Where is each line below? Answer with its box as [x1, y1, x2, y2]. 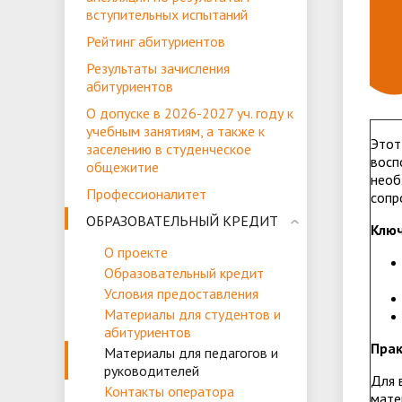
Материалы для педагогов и [104, 344, 278, 362]
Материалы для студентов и [104, 305, 281, 323]
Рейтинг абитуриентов [86, 32, 225, 50]
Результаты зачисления [86, 59, 230, 77]
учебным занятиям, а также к [86, 122, 265, 140]
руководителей [104, 362, 199, 380]
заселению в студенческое [86, 140, 251, 158]
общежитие [86, 158, 159, 176]
